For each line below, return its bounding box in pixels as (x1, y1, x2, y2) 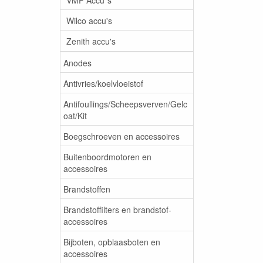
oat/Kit (63, 109, 87, 122)
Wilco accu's (66, 14, 112, 26)
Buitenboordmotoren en (63, 150, 151, 163)
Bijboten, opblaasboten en (63, 235, 160, 248)
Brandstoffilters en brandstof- (63, 203, 171, 215)
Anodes (63, 56, 92, 69)
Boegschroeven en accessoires (63, 130, 180, 142)
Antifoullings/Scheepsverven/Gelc (63, 97, 187, 110)
